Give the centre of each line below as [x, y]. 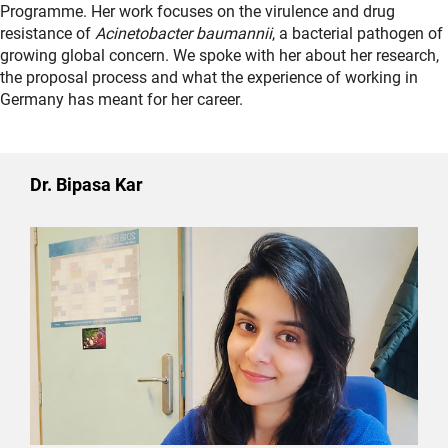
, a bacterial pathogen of [357, 33]
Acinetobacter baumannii [183, 33]
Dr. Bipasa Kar [86, 184]
